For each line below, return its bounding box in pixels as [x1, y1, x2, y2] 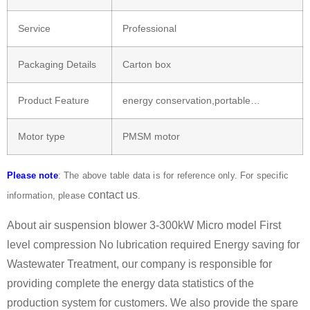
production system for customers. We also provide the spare [7, 296, 298, 309]
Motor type [18, 131, 65, 143]
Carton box [122, 59, 171, 71]
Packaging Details [18, 59, 96, 71]
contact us [88, 189, 138, 201]
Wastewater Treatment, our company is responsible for [7, 257, 272, 270]
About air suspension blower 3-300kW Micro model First [7, 219, 281, 231]
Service [18, 23, 51, 35]
